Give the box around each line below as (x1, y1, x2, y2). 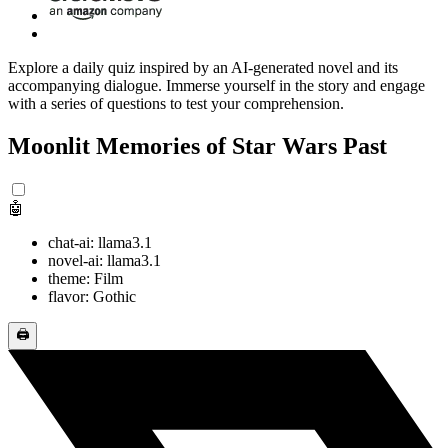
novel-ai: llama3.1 (48, 251, 161, 269)
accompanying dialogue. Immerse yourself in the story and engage (8, 76, 425, 94)
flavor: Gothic (48, 287, 136, 305)
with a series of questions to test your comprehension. (8, 94, 344, 112)
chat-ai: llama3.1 (48, 233, 152, 251)
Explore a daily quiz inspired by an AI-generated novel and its (8, 58, 398, 76)
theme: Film (48, 269, 123, 287)
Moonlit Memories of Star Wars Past (8, 132, 387, 159)
